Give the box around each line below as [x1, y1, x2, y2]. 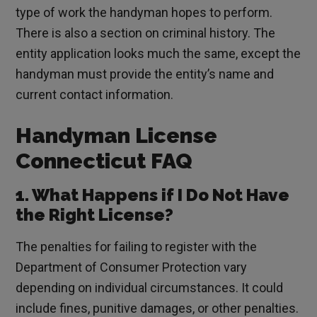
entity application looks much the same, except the [16, 46, 301, 62]
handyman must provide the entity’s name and [16, 67, 275, 82]
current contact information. [16, 87, 174, 103]
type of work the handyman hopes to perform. [16, 5, 273, 21]
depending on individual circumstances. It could [16, 280, 284, 296]
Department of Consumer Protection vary [16, 260, 248, 275]
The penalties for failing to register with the [16, 239, 258, 255]
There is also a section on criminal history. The [16, 25, 276, 41]
